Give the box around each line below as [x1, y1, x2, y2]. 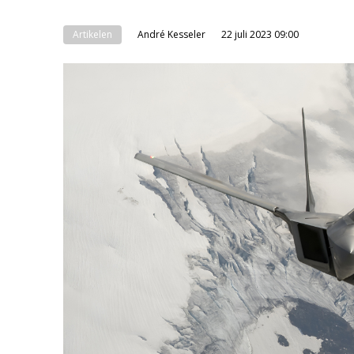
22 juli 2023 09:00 [221, 28, 299, 41]
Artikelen [73, 28, 112, 41]
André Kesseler [137, 28, 205, 41]
